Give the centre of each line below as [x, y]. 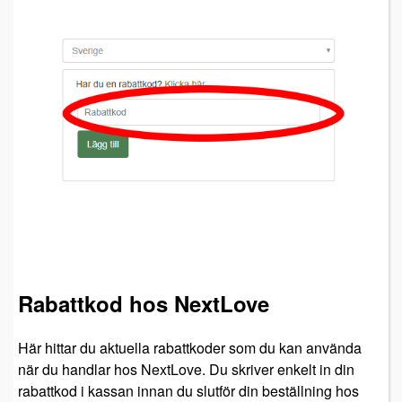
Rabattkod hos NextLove [144, 304]
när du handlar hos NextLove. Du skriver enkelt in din [186, 370]
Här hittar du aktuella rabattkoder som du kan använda [190, 348]
